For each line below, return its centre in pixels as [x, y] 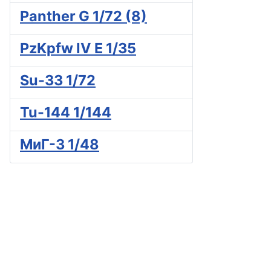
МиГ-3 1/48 [60, 145]
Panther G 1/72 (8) [83, 16]
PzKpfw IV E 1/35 [78, 48]
